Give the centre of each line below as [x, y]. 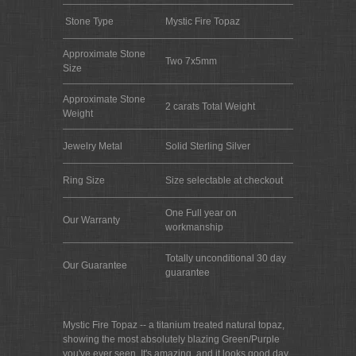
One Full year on [201, 213]
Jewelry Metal [93, 146]
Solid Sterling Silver [208, 146]
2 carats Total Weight [210, 106]
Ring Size [84, 180]
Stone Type [88, 21]
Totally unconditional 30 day [226, 258]
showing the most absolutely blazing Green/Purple [171, 339]
